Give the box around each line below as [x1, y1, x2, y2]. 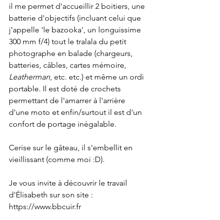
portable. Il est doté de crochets [9, 83, 123, 93]
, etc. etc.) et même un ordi [50, 72, 146, 82]
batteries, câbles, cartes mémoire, [9, 60, 128, 70]
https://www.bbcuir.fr [9, 201, 81, 211]
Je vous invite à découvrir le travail [9, 178, 129, 188]
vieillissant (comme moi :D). [9, 154, 107, 164]
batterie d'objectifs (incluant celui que [9, 13, 143, 23]
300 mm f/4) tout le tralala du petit [9, 36, 128, 46]
